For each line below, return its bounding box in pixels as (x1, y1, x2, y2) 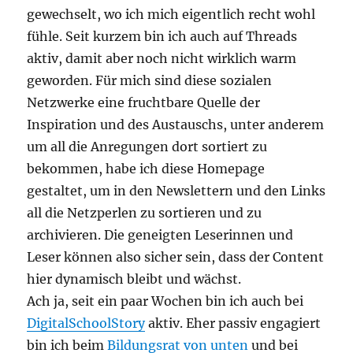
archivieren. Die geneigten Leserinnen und (27, 227, 294, 243)
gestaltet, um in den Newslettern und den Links (27, 183, 326, 199)
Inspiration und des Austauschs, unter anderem (27, 117, 325, 133)
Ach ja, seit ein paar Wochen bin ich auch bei (27, 293, 304, 310)
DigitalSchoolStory (27, 315, 146, 332)
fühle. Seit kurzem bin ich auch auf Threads (27, 28, 298, 45)
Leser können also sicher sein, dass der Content (27, 249, 325, 266)
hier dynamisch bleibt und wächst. (27, 271, 242, 288)
